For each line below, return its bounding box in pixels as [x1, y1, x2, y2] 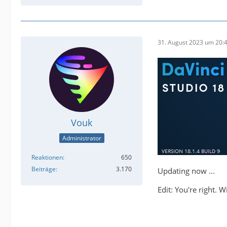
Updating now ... [158, 166, 215, 176]
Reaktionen [31, 153, 63, 162]
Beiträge [31, 164, 56, 173]
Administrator [62, 133, 101, 142]
